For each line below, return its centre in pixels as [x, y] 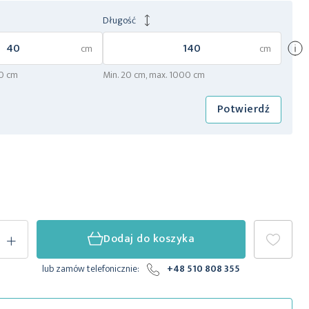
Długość [119, 21]
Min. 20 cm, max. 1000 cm [153, 75]
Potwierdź [243, 110]
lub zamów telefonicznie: [91, 269]
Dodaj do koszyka [149, 239]
